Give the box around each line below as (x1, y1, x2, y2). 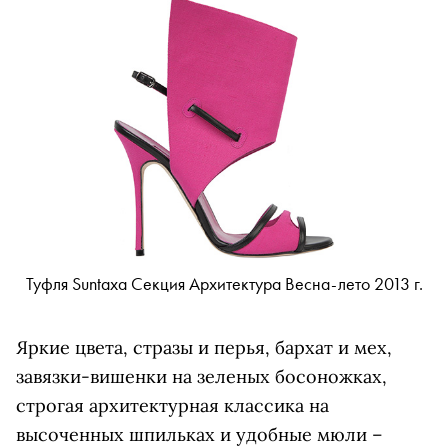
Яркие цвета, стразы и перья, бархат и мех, (16, 336, 392, 360)
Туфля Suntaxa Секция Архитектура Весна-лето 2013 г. (25, 272, 423, 296)
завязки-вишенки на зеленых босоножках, (16, 365, 387, 389)
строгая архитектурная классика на (16, 394, 329, 418)
